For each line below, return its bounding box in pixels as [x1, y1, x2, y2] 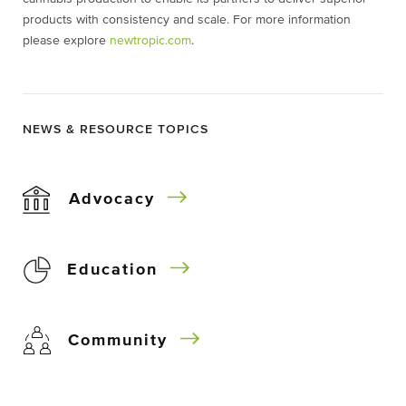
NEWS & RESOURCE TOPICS [23, 123, 208, 136]
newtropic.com [110, 34, 191, 47]
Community [68, 333, 168, 349]
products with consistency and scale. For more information [23, 14, 351, 26]
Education [67, 262, 158, 278]
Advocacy [69, 191, 155, 208]
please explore [23, 34, 110, 47]
